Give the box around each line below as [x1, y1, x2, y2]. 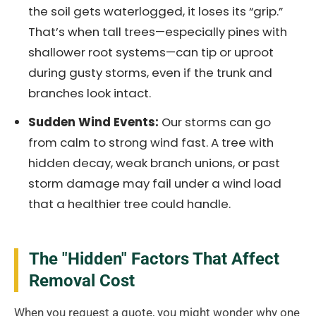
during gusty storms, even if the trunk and [28, 64, 272, 82]
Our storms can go [159, 114, 271, 131]
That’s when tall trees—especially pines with [28, 23, 287, 41]
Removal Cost [29, 271, 135, 291]
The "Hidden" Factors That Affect [29, 249, 279, 269]
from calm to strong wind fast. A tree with [28, 134, 274, 152]
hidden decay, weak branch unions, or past [28, 154, 280, 172]
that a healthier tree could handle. [28, 195, 231, 213]
